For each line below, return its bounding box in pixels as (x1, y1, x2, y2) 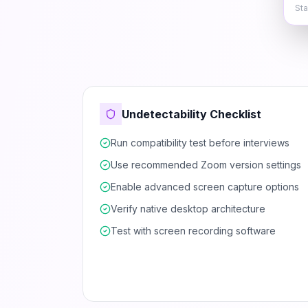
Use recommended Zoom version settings (111, 159, 301, 170)
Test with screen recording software (111, 225, 276, 236)
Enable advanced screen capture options (111, 181, 299, 192)
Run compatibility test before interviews (111, 137, 289, 148)
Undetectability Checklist (122, 107, 261, 121)
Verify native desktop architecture (111, 203, 265, 214)
